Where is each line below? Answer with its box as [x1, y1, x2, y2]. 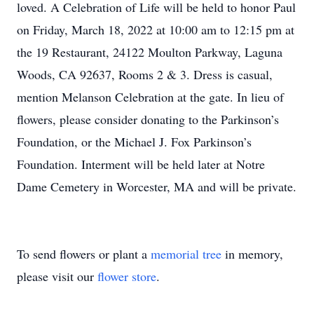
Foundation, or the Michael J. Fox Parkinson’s [17, 133, 252, 150]
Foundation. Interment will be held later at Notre [17, 156, 265, 172]
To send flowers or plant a [17, 245, 151, 262]
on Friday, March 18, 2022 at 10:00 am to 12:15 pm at [17, 21, 294, 38]
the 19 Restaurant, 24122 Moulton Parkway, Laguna [17, 43, 282, 60]
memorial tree [151, 245, 221, 262]
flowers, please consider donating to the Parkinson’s [17, 111, 279, 128]
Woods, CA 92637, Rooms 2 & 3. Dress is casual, [17, 66, 273, 83]
